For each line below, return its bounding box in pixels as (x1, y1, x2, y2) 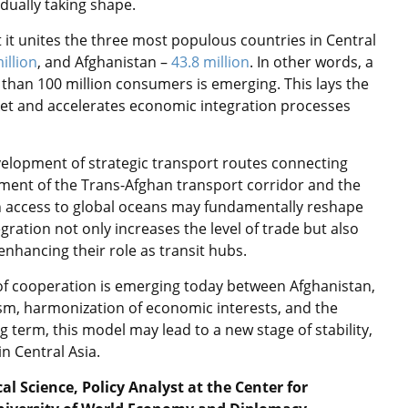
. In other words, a (250, 52, 373, 72)
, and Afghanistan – (37, 52, 171, 72)
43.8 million (171, 52, 250, 72)
